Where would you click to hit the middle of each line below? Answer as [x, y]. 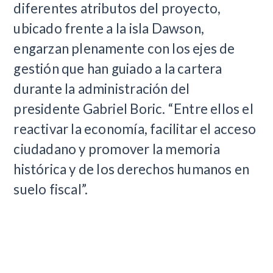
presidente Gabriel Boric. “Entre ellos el [133, 109]
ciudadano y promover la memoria [117, 149]
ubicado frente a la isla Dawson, [109, 28]
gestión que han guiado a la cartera [118, 69]
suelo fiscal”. [51, 189]
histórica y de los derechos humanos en [132, 169]
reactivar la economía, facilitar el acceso [135, 129]
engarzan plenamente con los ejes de [124, 48]
